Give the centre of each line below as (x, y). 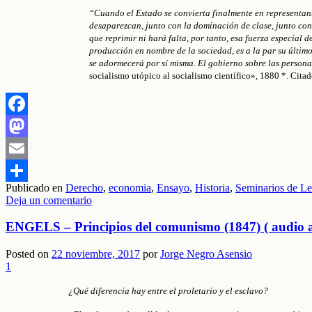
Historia (212, 187)
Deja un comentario (49, 200)
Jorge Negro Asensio (206, 254)
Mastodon (28, 148)
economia (130, 187)
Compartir (28, 192)
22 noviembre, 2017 (96, 254)
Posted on (29, 254)
